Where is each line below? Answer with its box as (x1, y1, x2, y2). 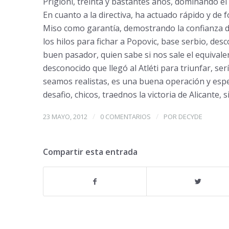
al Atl (127, 62, 149, 74)
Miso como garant (42, 22, 113, 34)
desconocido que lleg (42, 62, 123, 74)
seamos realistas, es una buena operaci (42, 76, 194, 87)
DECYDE (178, 112, 202, 121)
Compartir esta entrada (42, 146, 138, 157)
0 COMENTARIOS (100, 112, 151, 121)
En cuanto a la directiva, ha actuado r (42, 9, 183, 20)
